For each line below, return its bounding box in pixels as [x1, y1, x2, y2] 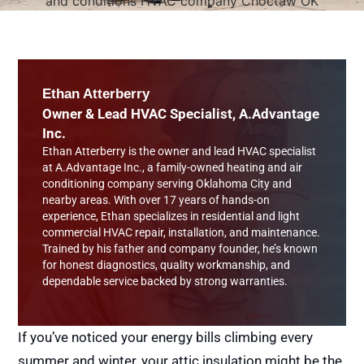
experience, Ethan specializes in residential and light [42, 210, 301, 223]
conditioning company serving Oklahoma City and [42, 177, 292, 191]
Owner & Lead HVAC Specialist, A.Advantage [42, 106, 320, 123]
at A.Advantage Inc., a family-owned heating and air [42, 161, 303, 175]
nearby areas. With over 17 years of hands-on [42, 193, 271, 207]
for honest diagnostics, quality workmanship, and [42, 258, 291, 272]
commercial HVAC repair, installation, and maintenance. [42, 226, 321, 240]
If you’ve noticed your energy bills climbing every [18, 328, 314, 345]
